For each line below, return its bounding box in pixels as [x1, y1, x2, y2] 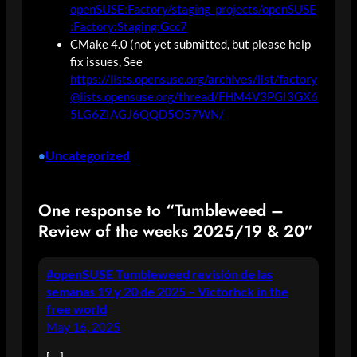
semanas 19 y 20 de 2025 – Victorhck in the [46, 284, 288, 299]
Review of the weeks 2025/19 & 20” [38, 219, 313, 243]
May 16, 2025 [46, 320, 120, 334]
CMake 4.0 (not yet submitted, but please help [70, 37, 311, 51]
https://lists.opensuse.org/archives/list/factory [70, 72, 317, 86]
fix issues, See [70, 54, 143, 69]
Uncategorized [45, 147, 130, 163]
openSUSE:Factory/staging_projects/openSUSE [70, 2, 316, 16]
